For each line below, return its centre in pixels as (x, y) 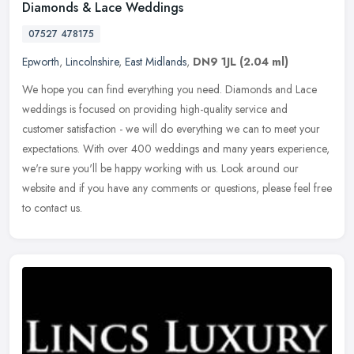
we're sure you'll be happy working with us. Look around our (160, 168)
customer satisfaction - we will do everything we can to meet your (171, 128)
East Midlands (156, 61)
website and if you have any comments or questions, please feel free (177, 188)
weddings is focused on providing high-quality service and (155, 109)
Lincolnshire (92, 61)
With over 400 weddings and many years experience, (206, 148)
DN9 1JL (215, 61)
